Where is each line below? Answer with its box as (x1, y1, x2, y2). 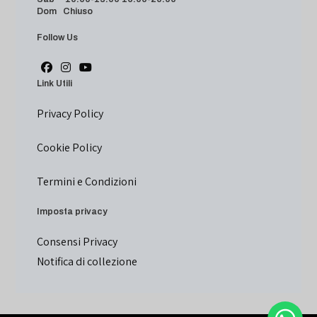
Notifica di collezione (37, 253, 138, 269)
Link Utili (37, 78, 73, 88)
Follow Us (37, 32, 79, 42)
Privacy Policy (37, 105, 104, 121)
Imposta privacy (37, 206, 108, 217)
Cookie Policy (37, 139, 103, 155)
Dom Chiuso (37, 6, 96, 16)
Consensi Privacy (37, 234, 118, 249)
